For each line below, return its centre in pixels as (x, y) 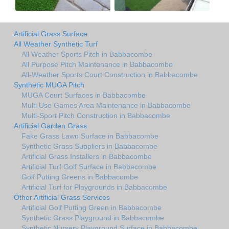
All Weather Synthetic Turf (56, 44)
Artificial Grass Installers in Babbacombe (87, 156)
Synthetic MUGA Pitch (49, 85)
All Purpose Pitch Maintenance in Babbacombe (97, 64)
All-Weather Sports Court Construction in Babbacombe (110, 74)
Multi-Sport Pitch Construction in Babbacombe (96, 115)
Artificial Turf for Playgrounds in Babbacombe (94, 187)
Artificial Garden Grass (50, 125)
